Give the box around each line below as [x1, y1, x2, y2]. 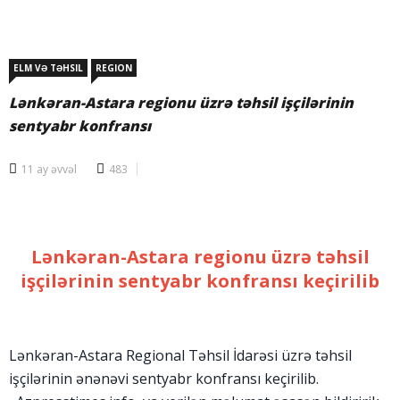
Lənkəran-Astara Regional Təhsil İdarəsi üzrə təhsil [9, 346, 352, 366]
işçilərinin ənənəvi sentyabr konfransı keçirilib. [9, 369, 319, 389]
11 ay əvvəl [21, 162, 77, 178]
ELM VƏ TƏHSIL [13, 62, 83, 75]
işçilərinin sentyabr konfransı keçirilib [21, 269, 379, 294]
